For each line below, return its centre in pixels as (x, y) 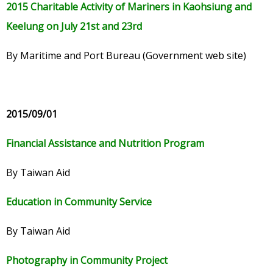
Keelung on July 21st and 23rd (74, 27)
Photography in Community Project (87, 261)
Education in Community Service (79, 202)
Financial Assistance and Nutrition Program (105, 144)
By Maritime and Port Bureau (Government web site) (126, 56)
